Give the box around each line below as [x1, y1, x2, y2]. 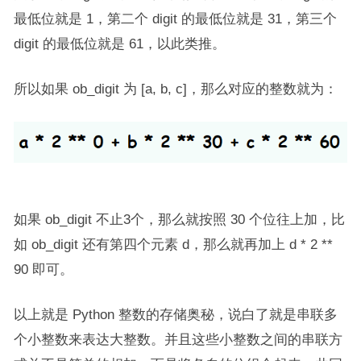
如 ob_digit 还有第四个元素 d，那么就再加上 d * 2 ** [13, 237, 333, 252]
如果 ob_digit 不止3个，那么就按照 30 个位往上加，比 [13, 212, 345, 227]
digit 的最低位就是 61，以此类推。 [13, 36, 226, 51]
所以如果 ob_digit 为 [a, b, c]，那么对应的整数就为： [13, 81, 338, 96]
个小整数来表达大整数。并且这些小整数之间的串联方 [13, 332, 342, 347]
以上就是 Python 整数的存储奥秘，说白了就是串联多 [13, 307, 338, 322]
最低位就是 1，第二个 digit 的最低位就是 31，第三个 [13, 11, 337, 26]
